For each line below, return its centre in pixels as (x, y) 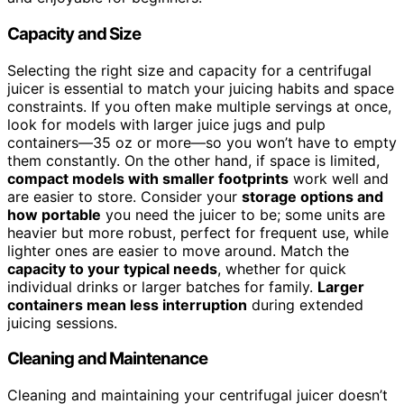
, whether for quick (282, 268)
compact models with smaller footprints (148, 178)
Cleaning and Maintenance (108, 359)
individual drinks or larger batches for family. (162, 286)
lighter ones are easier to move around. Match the (178, 250)
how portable (54, 214)
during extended (305, 304)
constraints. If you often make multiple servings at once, (199, 106)
